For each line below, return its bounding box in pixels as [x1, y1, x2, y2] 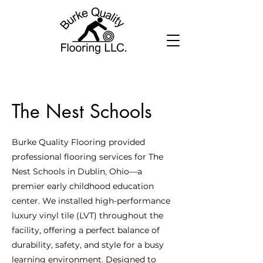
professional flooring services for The [12, 151, 163, 162]
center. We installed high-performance [12, 195, 170, 206]
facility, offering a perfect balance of [12, 225, 160, 235]
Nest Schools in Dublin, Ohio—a [12, 166, 142, 177]
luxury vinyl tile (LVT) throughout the [12, 210, 163, 221]
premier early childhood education [12, 181, 154, 191]
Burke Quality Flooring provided [12, 137, 145, 147]
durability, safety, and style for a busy [12, 240, 164, 250]
